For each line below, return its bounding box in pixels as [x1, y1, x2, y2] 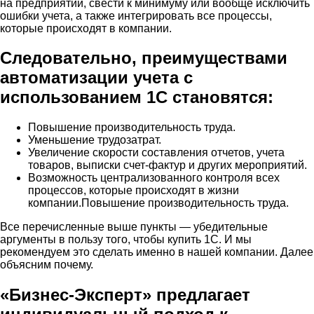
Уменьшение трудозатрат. [28, 134, 161, 146]
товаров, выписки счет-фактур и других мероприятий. [28, 159, 307, 172]
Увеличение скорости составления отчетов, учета [28, 146, 285, 159]
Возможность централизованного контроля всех [28, 172, 280, 184]
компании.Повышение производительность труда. [28, 197, 289, 210]
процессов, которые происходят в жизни [28, 184, 239, 197]
